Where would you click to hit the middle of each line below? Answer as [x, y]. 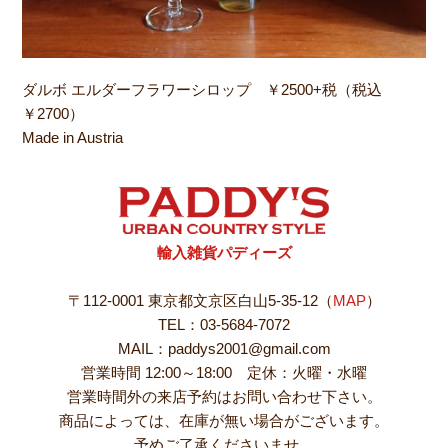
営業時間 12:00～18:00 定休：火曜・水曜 [224, 372]
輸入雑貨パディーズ [224, 252]
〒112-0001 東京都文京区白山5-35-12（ [200, 300]
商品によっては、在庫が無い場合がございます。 [224, 420]
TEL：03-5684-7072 [224, 324]
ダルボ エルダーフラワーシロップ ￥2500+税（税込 [202, 90]
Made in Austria [73, 138]
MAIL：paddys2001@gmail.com [224, 348]
